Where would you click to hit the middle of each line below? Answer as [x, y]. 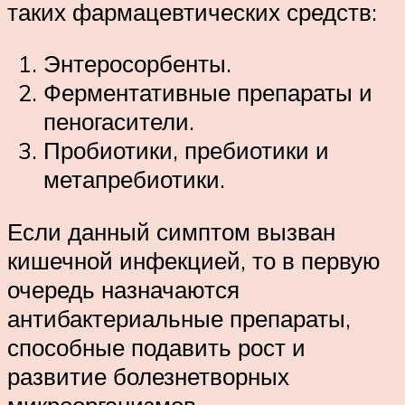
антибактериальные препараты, [179, 318]
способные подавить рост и [156, 347]
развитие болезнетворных [148, 376]
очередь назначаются [123, 289]
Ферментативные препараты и [208, 93]
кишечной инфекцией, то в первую [194, 260]
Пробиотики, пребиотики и [186, 151]
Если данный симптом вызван [171, 231]
